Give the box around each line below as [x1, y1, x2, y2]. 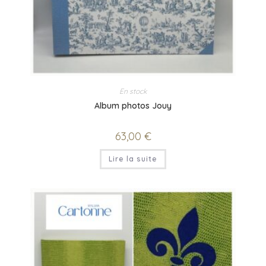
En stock [119, 86, 147, 96]
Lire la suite [109, 154, 157, 163]
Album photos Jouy [94, 100, 172, 111]
